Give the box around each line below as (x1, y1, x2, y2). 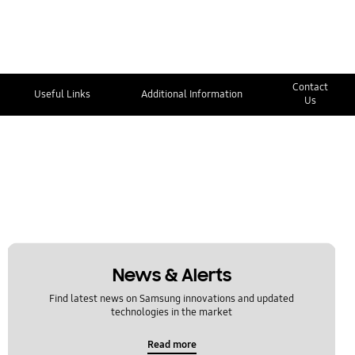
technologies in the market (111, 306, 233, 319)
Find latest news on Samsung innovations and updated (49, 292, 295, 305)
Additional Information (140, 87, 242, 101)
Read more (147, 338, 197, 352)
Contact (292, 81, 329, 94)
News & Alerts (112, 263, 231, 287)
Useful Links (33, 87, 90, 101)
